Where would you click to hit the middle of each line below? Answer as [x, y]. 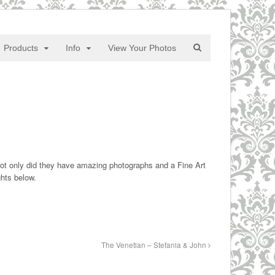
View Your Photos [142, 48]
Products [21, 48]
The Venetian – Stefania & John [154, 245]
